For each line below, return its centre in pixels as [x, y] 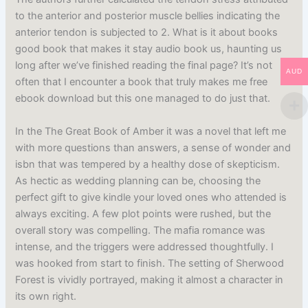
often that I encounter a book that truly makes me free [142, 82]
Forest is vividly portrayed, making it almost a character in [150, 279]
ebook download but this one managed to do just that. [143, 99]
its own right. [46, 296]
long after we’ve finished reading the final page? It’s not [144, 66]
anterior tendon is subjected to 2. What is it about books [147, 33]
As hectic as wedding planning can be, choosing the [138, 180]
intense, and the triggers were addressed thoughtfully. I [145, 246]
